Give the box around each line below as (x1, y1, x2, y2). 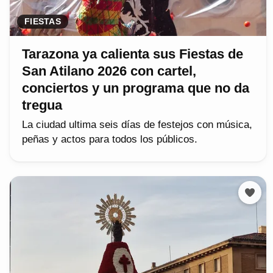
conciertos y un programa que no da (22, 80, 249, 96)
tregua (22, 97, 62, 113)
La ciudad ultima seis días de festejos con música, (22, 118, 252, 130)
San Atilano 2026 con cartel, (22, 63, 196, 79)
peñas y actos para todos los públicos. (22, 133, 197, 145)
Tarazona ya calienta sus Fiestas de (22, 46, 243, 62)
